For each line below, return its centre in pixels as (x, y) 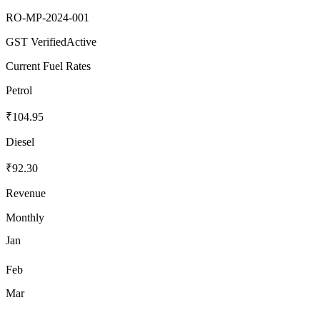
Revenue (26, 193)
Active (81, 41)
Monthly (25, 217)
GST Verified (36, 41)
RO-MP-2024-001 (47, 17)
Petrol (19, 90)
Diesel (20, 141)
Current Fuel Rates (48, 66)
